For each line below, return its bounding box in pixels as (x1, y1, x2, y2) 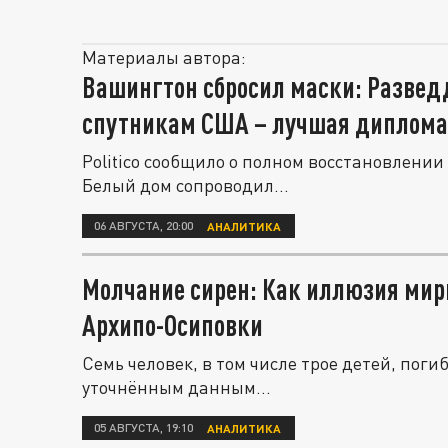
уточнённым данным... (82, 376, 271, 398)
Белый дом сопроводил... (82, 174, 289, 196)
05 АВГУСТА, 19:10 (94, 420, 193, 435)
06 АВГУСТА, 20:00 (94, 218, 193, 233)
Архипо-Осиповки (82, 308, 263, 342)
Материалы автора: (82, 46, 246, 68)
